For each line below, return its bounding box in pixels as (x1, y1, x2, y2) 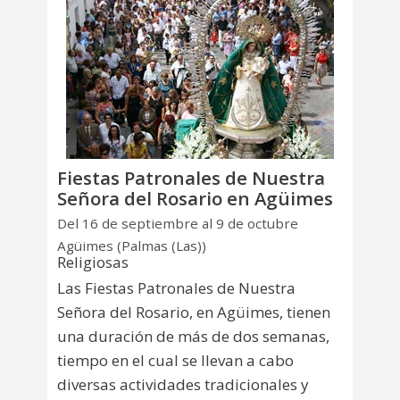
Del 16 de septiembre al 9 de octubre (57, 214, 298, 233)
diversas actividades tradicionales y (57, 374, 309, 396)
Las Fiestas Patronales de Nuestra (57, 278, 296, 299)
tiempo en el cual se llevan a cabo (57, 350, 294, 371)
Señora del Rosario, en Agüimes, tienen (57, 302, 330, 323)
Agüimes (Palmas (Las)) (57, 236, 206, 254)
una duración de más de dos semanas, (57, 326, 329, 347)
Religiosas (57, 251, 129, 272)
